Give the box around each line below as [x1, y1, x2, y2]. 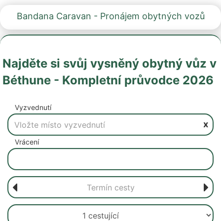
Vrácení [15, 138, 39, 146]
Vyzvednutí [15, 103, 51, 111]
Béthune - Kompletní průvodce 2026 [2, 73, 214, 87]
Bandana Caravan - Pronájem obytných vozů [16, 11, 205, 21]
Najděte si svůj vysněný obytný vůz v [2, 56, 217, 71]
